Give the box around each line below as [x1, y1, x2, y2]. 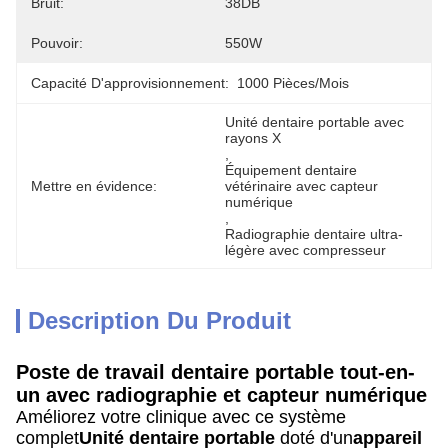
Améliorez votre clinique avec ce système [16, 407, 346, 427]
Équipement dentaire [225, 162, 357, 178]
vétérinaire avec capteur [225, 178, 378, 194]
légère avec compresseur [225, 242, 386, 258]
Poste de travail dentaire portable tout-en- [16, 361, 415, 383]
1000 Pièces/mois [237, 75, 349, 91]
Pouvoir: [31, 35, 83, 51]
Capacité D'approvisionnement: [31, 75, 229, 91]
